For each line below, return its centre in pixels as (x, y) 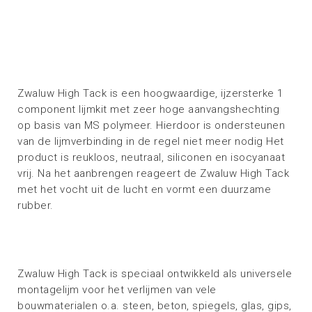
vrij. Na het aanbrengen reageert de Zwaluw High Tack (153, 173)
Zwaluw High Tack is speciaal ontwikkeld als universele (155, 274)
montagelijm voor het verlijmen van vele (117, 290)
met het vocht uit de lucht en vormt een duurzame (144, 189)
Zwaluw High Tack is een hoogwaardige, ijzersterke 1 (150, 93)
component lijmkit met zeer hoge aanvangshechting (148, 109)
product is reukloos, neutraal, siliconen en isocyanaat (151, 157)
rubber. (36, 205)
